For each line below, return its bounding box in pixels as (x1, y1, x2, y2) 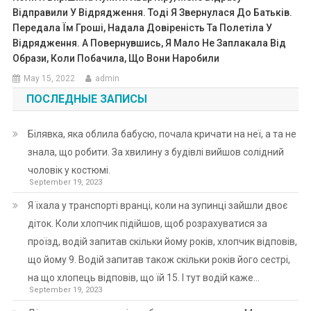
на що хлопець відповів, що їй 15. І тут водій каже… (27, 271, 260, 283)
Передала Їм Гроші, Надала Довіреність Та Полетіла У (12, 22, 273, 33)
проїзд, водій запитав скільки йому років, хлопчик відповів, (27, 235, 297, 247)
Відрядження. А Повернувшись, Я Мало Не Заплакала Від (12, 37, 287, 49)
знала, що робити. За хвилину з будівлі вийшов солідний (27, 146, 284, 158)
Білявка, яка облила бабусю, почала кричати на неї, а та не (27, 128, 296, 140)
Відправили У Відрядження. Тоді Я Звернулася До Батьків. (12, 6, 293, 18)
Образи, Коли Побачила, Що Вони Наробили (12, 52, 220, 64)
